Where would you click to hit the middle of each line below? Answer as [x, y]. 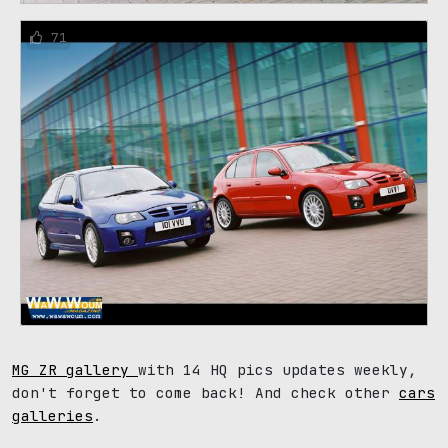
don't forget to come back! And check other [205, 392]
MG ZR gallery [75, 369]
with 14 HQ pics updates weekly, [277, 369]
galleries [52, 415]
